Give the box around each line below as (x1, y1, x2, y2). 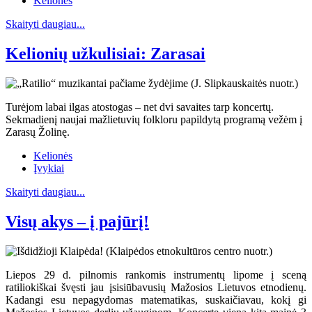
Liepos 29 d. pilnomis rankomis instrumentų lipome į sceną (6, 268, 306, 281)
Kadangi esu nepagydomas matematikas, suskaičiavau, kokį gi (6, 293, 306, 306)
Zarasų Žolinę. (6, 126, 70, 139)
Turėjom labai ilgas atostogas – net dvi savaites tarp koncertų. (6, 101, 274, 114)
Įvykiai (33, 162, 64, 175)
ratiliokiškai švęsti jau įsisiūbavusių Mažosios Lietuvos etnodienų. (6, 281, 306, 293)
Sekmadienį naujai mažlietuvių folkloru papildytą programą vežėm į (6, 114, 302, 126)
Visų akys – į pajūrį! (6, 212, 149, 231)
